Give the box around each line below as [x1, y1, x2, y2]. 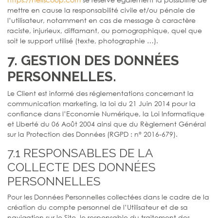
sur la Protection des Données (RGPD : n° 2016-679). [7, 129, 178, 139]
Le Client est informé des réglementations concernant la [7, 88, 194, 98]
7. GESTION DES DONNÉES [7, 52, 179, 69]
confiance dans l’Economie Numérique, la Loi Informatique [7, 109, 204, 118]
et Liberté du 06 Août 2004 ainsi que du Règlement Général [7, 119, 206, 128]
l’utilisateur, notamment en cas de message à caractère [7, 15, 196, 25]
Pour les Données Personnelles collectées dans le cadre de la [7, 192, 209, 201]
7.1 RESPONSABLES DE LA [7, 145, 153, 160]
